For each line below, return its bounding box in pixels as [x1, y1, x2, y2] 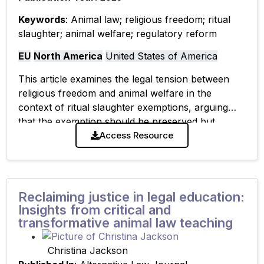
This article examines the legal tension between [18, 72, 229, 85]
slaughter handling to [18, 143, 113, 156]
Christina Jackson [48, 245, 128, 257]
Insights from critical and [18, 202, 171, 218]
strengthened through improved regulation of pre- [18, 129, 243, 141]
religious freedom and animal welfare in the [18, 87, 212, 99]
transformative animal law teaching [18, 215, 233, 231]
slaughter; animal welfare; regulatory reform [18, 27, 217, 39]
